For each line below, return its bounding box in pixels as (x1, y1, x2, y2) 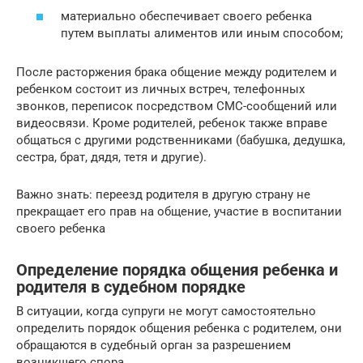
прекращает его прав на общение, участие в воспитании (16, 204, 342, 220)
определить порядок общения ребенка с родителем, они (16, 321, 342, 336)
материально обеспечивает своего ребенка (61, 9, 312, 24)
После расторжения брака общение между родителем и (16, 65, 337, 80)
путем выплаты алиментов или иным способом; (61, 26, 343, 41)
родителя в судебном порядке (16, 277, 246, 297)
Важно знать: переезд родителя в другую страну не (16, 187, 310, 203)
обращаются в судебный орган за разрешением (16, 338, 291, 353)
